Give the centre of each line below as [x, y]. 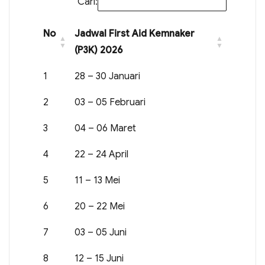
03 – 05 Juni [101, 233]
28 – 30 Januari [107, 77]
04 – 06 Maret [105, 129]
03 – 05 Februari [110, 103]
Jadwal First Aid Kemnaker [135, 34]
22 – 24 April [101, 155]
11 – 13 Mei [97, 181]
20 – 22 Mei [100, 207]
